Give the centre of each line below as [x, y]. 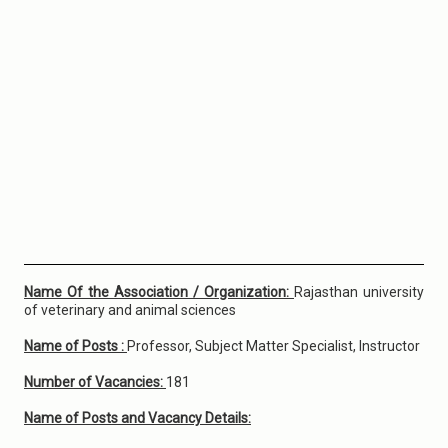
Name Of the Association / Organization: [159, 292]
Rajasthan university [359, 292]
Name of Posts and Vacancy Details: [137, 418]
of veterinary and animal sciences [130, 310]
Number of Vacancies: [95, 382]
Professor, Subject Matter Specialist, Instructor [273, 346]
